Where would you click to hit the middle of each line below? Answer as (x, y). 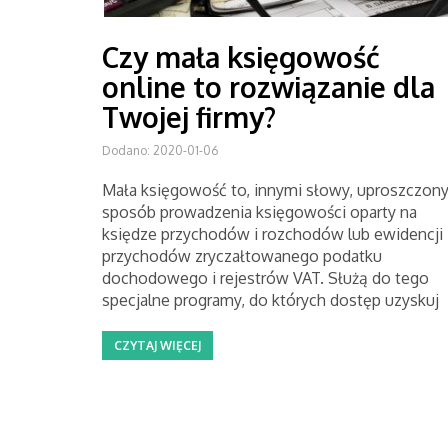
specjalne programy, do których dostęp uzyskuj (270, 300)
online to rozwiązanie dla (268, 87)
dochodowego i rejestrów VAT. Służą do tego (265, 278)
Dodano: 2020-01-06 (160, 150)
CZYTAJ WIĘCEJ (157, 345)
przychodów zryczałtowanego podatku (242, 256)
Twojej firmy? (189, 117)
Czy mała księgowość (241, 57)
